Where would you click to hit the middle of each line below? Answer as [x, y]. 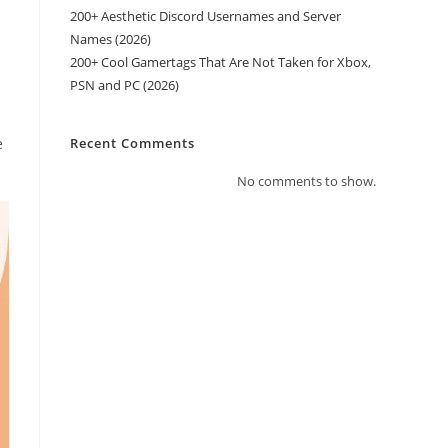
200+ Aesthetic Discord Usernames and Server [205, 16]
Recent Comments [132, 143]
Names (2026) [110, 39]
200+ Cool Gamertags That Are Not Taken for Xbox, [220, 62]
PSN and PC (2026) [124, 85]
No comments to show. [306, 181]
